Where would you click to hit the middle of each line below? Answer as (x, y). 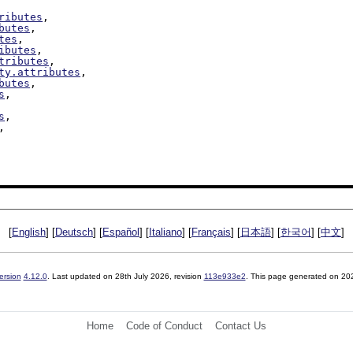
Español (121, 232)
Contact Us (241, 326)
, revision (186, 277)
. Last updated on (81, 277)
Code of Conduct (164, 326)
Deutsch (74, 232)
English (29, 232)
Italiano (165, 232)
